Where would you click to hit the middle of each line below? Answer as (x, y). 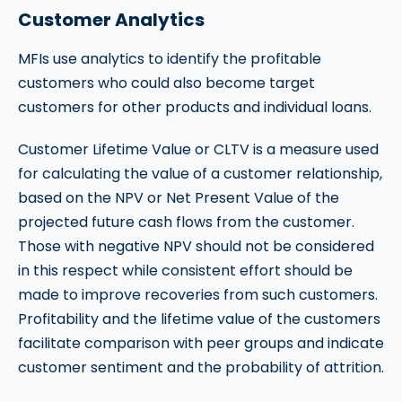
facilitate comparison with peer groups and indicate (201, 344)
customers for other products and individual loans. (195, 108)
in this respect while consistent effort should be (185, 271)
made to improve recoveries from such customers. (198, 295)
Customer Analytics (111, 20)
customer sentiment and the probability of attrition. (201, 368)
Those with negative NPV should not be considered (196, 247)
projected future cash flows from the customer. (186, 223)
